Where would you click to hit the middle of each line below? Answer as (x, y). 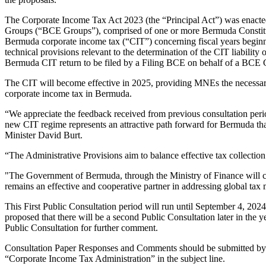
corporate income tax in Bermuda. (71, 94)
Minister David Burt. (44, 135)
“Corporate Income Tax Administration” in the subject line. (115, 259)
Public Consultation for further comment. (81, 228)
